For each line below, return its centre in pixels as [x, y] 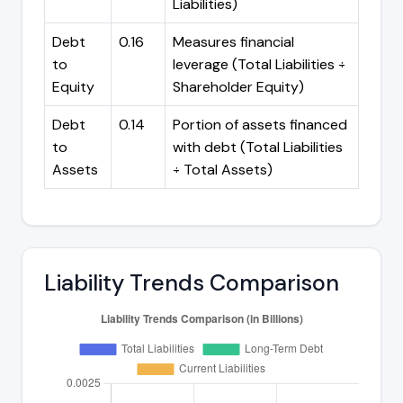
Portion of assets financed [260, 124]
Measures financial [233, 41]
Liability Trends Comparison [192, 282]
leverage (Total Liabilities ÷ [259, 64]
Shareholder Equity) [238, 86]
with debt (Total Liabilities [258, 147]
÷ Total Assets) [223, 169]
